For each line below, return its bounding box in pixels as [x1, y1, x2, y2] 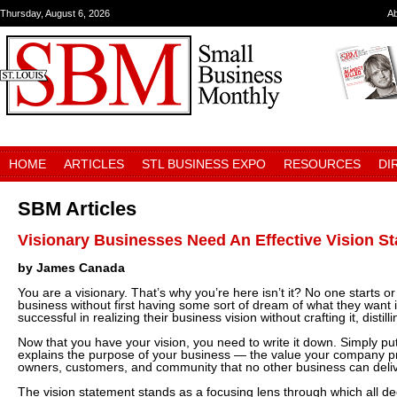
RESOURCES [284, 157, 361, 171]
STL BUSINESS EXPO [142, 157, 266, 171]
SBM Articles [18, 198, 136, 220]
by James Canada [18, 261, 125, 275]
